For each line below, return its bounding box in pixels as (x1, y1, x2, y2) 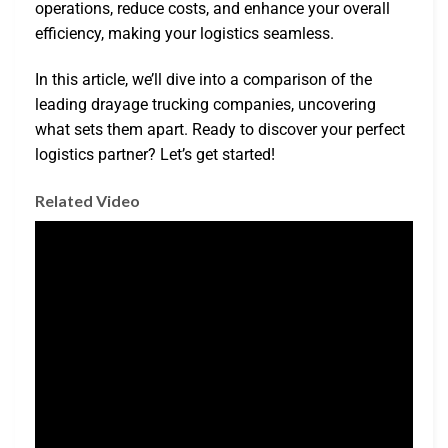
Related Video (35, 190, 140, 210)
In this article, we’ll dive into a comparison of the (35, 69, 372, 89)
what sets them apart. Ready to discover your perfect (35, 119, 405, 139)
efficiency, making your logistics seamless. (35, 24, 334, 43)
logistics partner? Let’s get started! (35, 144, 275, 164)
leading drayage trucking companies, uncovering (35, 94, 376, 114)
